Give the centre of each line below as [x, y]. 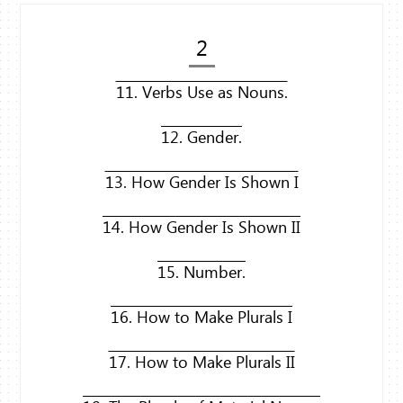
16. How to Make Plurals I [201, 317]
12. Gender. [201, 137]
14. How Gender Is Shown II [201, 227]
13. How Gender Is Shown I [201, 182]
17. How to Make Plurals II [201, 362]
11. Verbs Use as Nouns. [201, 92]
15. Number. [201, 272]
